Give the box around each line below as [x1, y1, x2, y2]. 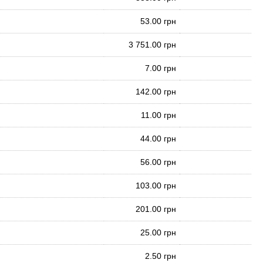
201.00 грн [136, 204, 176, 214]
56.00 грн [140, 157, 176, 167]
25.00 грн [140, 228, 176, 237]
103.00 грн [136, 181, 176, 190]
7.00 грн [145, 63, 176, 73]
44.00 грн [140, 134, 176, 143]
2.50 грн [145, 251, 176, 261]
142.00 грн [136, 87, 176, 96]
